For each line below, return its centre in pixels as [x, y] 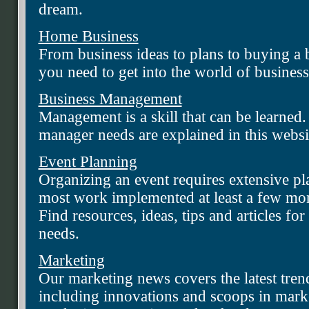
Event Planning [88, 162]
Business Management [110, 99]
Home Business [88, 37]
